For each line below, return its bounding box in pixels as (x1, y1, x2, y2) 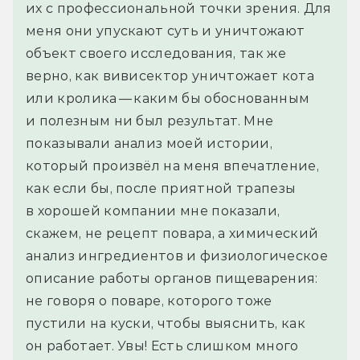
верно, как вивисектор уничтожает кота (26, 68, 314, 84)
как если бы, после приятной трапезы (26, 181, 297, 197)
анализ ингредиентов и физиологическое (26, 248, 328, 264)
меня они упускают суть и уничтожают (26, 23, 305, 39)
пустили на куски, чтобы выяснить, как (26, 316, 305, 332)
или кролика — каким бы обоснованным (26, 91, 310, 107)
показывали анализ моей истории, (26, 136, 272, 152)
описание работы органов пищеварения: (26, 271, 318, 287)
